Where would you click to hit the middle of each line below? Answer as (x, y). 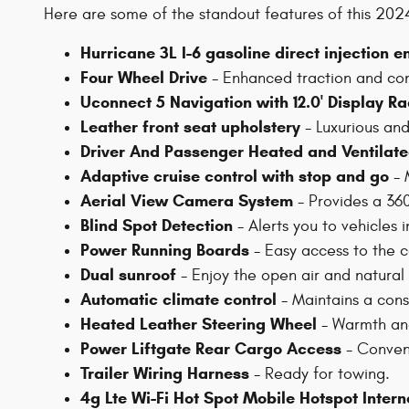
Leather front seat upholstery (190, 127)
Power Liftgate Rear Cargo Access (211, 349)
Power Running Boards (165, 251)
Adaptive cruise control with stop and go (235, 177)
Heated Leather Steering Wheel (199, 325)
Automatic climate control (178, 300)
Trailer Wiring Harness (165, 374)
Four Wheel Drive (144, 78)
